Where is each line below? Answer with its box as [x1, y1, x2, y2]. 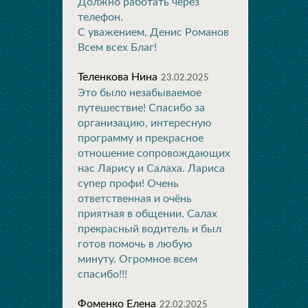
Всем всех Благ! [78, 42, 157, 53]
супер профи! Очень [78, 178, 179, 189]
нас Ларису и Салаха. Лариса [78, 163, 225, 174]
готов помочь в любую [78, 239, 192, 250]
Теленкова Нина [78, 71, 157, 82]
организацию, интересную [78, 118, 212, 129]
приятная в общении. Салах [78, 208, 217, 219]
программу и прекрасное [78, 133, 203, 144]
